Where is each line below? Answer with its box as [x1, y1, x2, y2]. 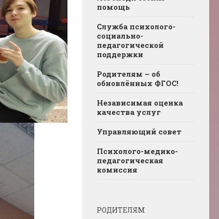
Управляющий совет [97, 126, 181, 136]
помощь [97, 1, 130, 12]
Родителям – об [97, 68, 160, 79]
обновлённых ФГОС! [97, 78, 178, 88]
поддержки [97, 49, 143, 59]
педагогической [97, 40, 164, 50]
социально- [97, 30, 143, 41]
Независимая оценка [97, 97, 183, 108]
